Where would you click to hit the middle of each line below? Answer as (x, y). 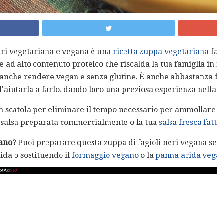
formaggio (91, 155)
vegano (125, 155)
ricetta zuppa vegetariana (161, 52)
